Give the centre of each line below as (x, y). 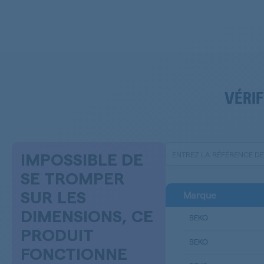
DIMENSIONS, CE (87, 217)
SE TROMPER (73, 179)
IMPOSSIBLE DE (82, 161)
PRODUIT (57, 236)
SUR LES (53, 198)
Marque (199, 195)
